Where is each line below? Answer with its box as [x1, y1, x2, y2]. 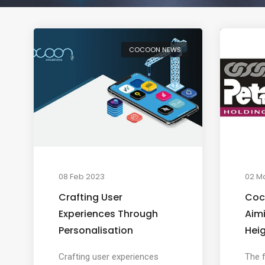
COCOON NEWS [128, 45, 181, 54]
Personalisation [58, 223, 133, 237]
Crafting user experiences [58, 251, 159, 262]
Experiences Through [58, 206, 158, 221]
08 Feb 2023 [58, 170, 105, 182]
